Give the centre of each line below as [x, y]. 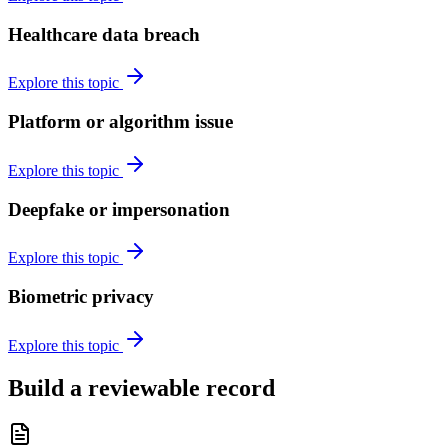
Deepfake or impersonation [119, 209]
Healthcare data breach [104, 34]
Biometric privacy [81, 297]
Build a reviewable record [141, 387]
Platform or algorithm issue [120, 122]
